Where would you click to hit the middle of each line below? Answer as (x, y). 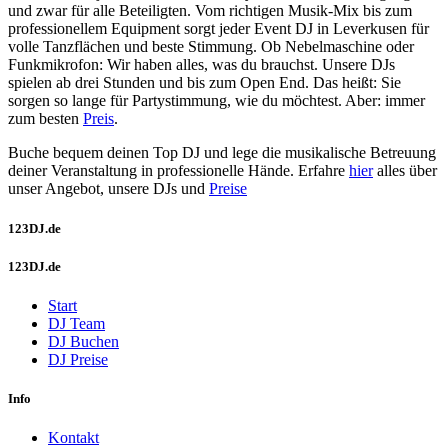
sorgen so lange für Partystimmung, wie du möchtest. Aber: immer (216, 101)
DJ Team (76, 323)
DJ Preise (78, 359)
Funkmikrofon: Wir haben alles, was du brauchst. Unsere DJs (201, 65)
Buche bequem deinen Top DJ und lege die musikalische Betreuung (222, 153)
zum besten (45, 119)
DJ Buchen (83, 341)
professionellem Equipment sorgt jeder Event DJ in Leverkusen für (218, 29)
